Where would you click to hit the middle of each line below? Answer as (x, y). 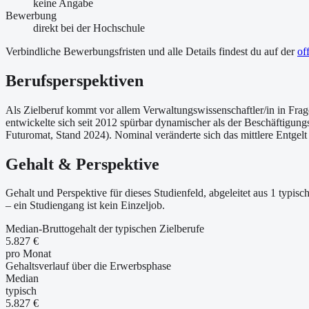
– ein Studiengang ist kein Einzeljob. (85, 206)
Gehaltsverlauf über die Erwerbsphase (88, 266)
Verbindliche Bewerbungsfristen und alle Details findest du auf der (150, 51)
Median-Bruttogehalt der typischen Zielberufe (105, 229)
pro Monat (28, 254)
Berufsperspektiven (74, 80)
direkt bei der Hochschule (89, 28)
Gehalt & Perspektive (82, 164)
